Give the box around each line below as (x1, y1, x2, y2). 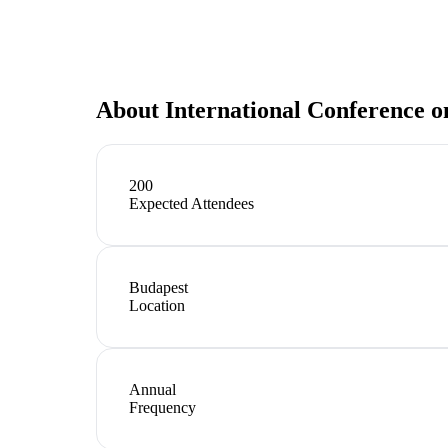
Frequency (129, 398, 196, 416)
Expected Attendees (129, 194, 254, 212)
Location (129, 296, 185, 314)
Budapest (129, 278, 188, 296)
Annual (129, 380, 176, 398)
